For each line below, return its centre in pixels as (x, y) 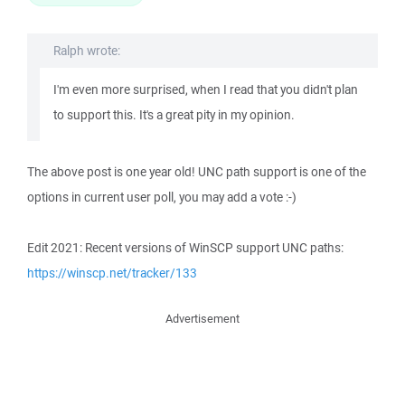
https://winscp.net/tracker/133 (112, 273)
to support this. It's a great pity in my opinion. (174, 115)
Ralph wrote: (87, 51)
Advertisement (202, 319)
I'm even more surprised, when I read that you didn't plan (206, 89)
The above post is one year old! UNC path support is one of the (197, 172)
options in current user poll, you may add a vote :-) (162, 197)
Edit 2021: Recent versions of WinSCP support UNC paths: (185, 248)
